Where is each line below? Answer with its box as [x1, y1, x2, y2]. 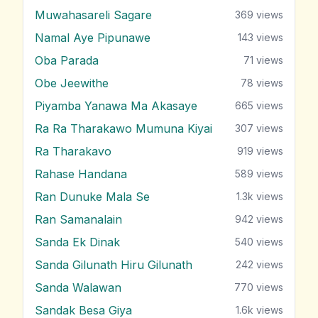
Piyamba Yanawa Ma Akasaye [35, 99, 197, 114]
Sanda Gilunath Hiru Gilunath [35, 258, 192, 273]
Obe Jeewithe [35, 76, 109, 91]
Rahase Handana [35, 167, 127, 182]
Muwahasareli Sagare [35, 8, 152, 23]
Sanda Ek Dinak [35, 235, 120, 250]
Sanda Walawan [35, 280, 121, 295]
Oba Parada [35, 53, 99, 68]
